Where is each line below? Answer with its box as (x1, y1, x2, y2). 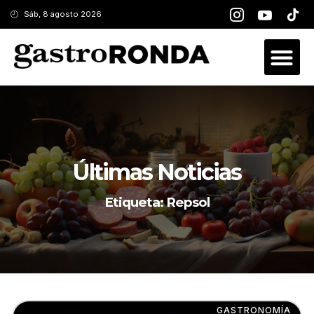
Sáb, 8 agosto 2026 (23, 9, 102, 19)
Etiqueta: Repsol (104, 193, 210, 210)
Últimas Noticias (73, 158, 241, 186)
